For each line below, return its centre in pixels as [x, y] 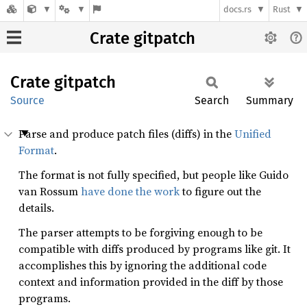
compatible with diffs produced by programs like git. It [155, 249]
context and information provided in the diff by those [151, 282]
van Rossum [50, 191]
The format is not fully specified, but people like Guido [153, 175]
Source [27, 100]
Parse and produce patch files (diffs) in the [126, 134]
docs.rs [238, 10]
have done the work [130, 191]
